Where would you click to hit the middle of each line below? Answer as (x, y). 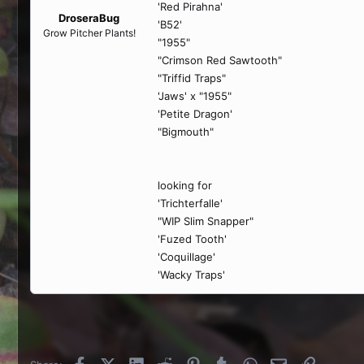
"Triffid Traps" (192, 78)
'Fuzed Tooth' (192, 238)
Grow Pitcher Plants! (89, 33)
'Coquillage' (186, 256)
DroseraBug (89, 18)
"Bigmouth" (186, 131)
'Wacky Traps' (191, 274)
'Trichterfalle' (190, 203)
